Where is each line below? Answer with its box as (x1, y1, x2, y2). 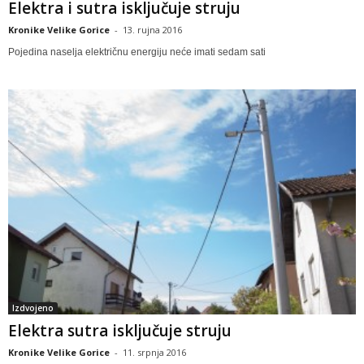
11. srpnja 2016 (123, 345, 186, 358)
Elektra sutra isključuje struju (8, 319, 232, 341)
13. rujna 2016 (123, 24, 182, 37)
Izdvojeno (12, 301, 54, 314)
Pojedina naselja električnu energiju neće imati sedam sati (8, 46, 266, 58)
